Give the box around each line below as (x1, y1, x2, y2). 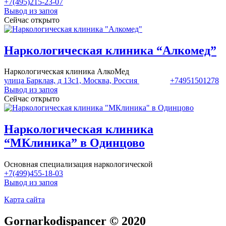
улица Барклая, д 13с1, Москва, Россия (4, 76, 137, 85)
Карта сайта (4, 195, 45, 204)
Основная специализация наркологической (4, 160, 153, 169)
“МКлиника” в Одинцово (4, 136, 145, 150)
